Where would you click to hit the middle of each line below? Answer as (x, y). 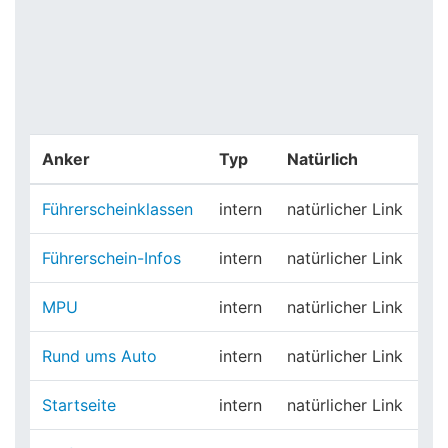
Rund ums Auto (99, 356)
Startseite (79, 405)
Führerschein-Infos (111, 258)
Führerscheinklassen (117, 209)
